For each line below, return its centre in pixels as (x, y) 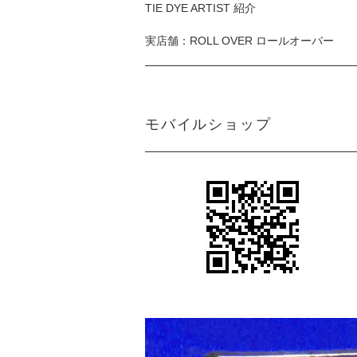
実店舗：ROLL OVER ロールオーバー (239, 41)
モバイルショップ (208, 125)
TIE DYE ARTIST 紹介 (200, 8)
